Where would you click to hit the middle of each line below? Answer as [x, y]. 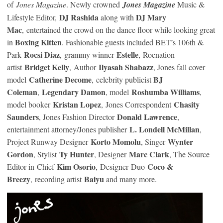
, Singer [154, 142]
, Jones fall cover [179, 67]
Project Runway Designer [49, 142]
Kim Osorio [76, 167]
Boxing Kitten [37, 42]
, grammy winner [88, 55]
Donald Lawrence [147, 117]
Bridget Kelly [47, 67]
